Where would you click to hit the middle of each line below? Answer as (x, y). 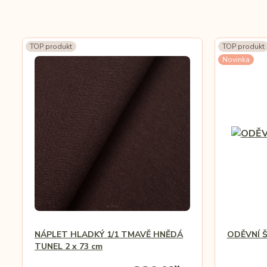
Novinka (236, 60)
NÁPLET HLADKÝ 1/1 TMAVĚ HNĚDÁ (109, 235)
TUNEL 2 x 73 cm (69, 246)
